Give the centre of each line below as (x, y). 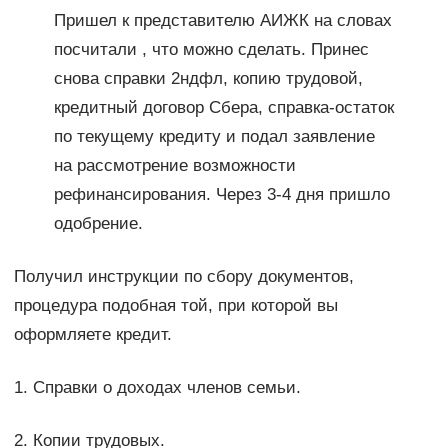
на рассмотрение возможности (174, 166)
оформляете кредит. (92, 335)
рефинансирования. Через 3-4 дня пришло (221, 195)
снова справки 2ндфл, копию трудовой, (208, 79)
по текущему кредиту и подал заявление (214, 137)
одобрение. (98, 224)
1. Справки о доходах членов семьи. (157, 388)
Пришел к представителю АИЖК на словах (222, 21)
